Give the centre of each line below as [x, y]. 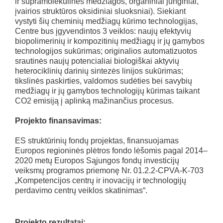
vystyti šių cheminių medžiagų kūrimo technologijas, [106, 21]
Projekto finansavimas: [58, 121]
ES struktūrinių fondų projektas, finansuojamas [97, 141]
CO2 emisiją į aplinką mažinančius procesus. [94, 101]
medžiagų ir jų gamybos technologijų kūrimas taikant [107, 91]
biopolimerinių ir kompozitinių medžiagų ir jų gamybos [110, 41]
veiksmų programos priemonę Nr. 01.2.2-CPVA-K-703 [109, 170]
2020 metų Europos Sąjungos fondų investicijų [97, 161]
